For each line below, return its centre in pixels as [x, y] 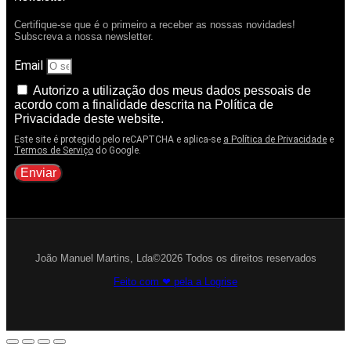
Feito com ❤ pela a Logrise [175, 281]
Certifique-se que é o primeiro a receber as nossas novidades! [155, 24]
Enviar [38, 172]
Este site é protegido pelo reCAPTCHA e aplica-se [119, 139]
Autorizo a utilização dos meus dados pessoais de [172, 90]
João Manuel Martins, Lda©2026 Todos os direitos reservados [175, 258]
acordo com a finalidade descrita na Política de [144, 104]
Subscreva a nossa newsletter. [84, 36]
